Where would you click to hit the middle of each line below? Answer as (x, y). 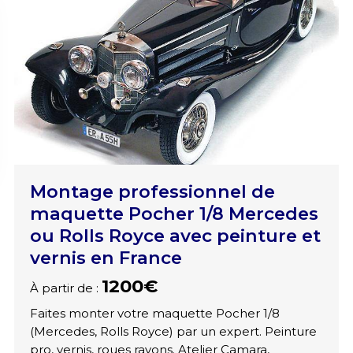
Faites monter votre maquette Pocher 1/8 (154, 314)
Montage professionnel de (152, 192)
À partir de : (65, 288)
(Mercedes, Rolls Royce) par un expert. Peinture (173, 332)
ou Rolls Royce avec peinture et (175, 236)
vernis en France (106, 258)
